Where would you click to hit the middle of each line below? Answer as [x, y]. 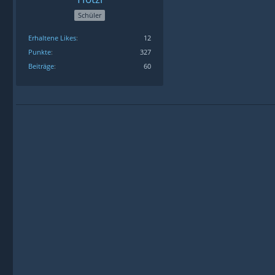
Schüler [90, 15]
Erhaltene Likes [52, 38]
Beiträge [41, 66]
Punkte [40, 52]
